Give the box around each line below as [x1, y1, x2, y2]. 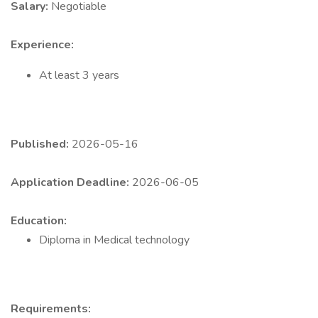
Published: [11, 136, 72, 152]
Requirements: [11, 301, 91, 317]
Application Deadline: [11, 175, 132, 190]
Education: [11, 213, 67, 229]
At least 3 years [39, 67, 119, 83]
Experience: [11, 37, 74, 53]
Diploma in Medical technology [39, 232, 190, 248]
